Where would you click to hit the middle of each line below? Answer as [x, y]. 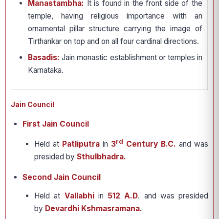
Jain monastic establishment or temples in [131, 58]
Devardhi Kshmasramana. [94, 209]
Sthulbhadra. [100, 157]
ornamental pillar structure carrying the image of [115, 29]
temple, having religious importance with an [115, 16]
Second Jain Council [62, 177]
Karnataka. [46, 70]
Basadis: [44, 58]
